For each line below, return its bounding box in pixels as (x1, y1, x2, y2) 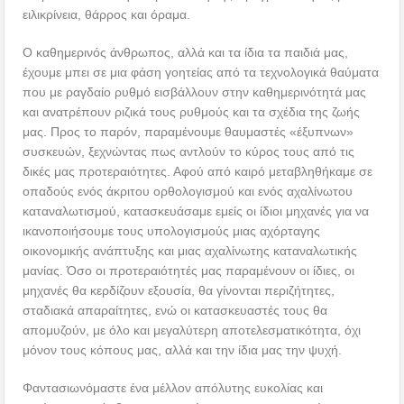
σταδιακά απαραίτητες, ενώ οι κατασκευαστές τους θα (23, 302, 328, 317)
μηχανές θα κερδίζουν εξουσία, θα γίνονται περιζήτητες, (23, 282, 335, 298)
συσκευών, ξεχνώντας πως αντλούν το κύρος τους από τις (23, 143, 355, 159)
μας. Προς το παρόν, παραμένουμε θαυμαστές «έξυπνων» (23, 124, 354, 139)
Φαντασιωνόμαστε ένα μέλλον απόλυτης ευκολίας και (23, 380, 324, 395)
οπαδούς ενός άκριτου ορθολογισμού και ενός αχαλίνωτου (23, 183, 353, 198)
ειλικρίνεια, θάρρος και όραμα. (23, 6, 191, 22)
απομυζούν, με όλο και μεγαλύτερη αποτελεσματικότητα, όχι (23, 322, 362, 337)
